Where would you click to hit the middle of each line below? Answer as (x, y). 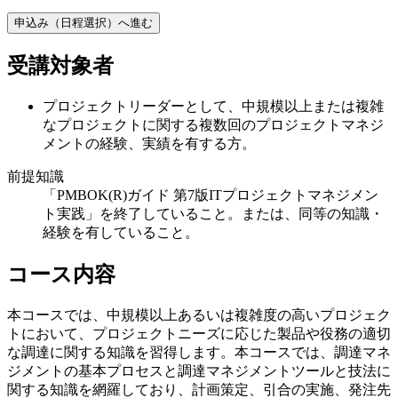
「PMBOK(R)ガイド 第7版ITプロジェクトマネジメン (211, 195)
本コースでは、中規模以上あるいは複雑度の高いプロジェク (199, 314)
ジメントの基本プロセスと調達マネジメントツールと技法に (199, 370)
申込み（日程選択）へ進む (84, 22)
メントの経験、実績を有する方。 (149, 143)
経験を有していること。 (121, 232)
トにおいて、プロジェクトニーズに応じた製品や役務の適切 (199, 333)
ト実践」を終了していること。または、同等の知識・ (213, 213)
